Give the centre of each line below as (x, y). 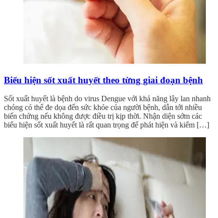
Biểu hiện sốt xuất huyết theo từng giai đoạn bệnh (103, 80)
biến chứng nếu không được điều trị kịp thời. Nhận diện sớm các (103, 116)
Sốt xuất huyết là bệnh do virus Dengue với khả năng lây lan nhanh (107, 99)
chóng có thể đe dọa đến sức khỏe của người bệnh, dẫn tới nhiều (103, 108)
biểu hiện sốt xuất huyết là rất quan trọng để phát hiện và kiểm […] (107, 125)
